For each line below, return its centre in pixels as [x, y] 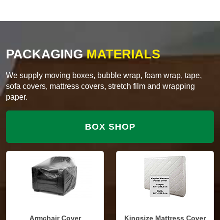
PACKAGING [44, 54]
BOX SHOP [110, 127]
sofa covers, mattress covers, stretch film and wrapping [100, 86]
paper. [17, 97]
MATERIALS [122, 54]
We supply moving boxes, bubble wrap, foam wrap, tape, [104, 76]
